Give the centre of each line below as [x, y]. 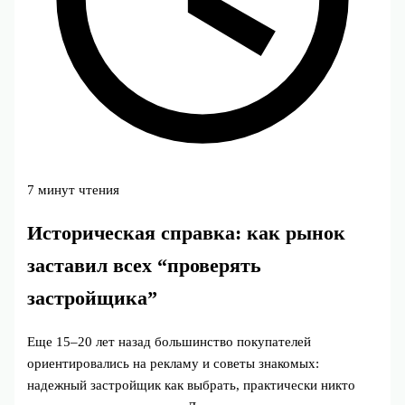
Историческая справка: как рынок [187, 234]
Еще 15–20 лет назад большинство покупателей [170, 342]
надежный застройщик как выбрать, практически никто [192, 386]
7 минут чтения [74, 189]
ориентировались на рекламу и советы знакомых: [174, 364]
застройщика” [93, 299]
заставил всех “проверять [145, 266]
